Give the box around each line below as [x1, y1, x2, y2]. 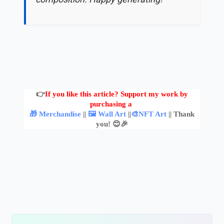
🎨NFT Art [131, 109, 166, 118]
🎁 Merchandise [29, 109, 81, 118]
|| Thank [166, 109, 194, 118]
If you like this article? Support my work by [45, 89, 188, 98]
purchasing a [90, 99, 134, 108]
